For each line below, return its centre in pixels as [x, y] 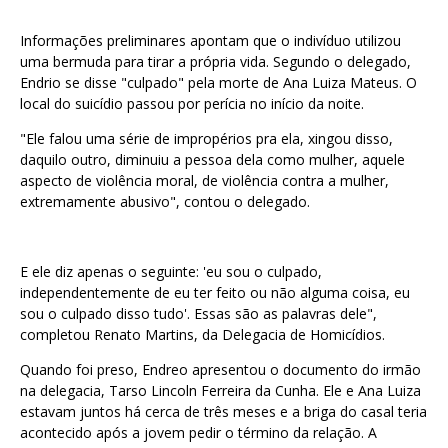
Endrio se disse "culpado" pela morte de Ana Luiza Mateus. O [218, 82]
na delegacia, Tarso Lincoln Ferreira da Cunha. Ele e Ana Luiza [220, 390]
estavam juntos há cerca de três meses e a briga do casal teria [223, 411]
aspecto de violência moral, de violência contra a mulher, [204, 180]
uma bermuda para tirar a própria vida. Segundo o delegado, [215, 61]
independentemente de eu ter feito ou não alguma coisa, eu [215, 292]
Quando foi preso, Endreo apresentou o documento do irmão [220, 369]
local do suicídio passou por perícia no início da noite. [192, 103]
